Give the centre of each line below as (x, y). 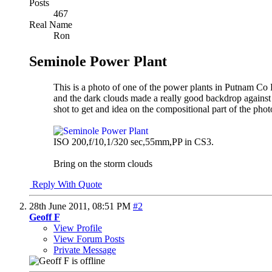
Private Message (85, 250)
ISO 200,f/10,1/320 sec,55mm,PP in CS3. (134, 141)
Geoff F (45, 217)
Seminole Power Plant (98, 61)
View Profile (78, 228)
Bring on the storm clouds (103, 163)
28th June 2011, (61, 206)
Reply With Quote (66, 184)
